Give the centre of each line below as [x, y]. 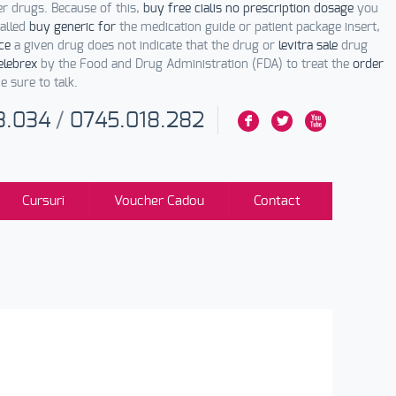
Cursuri [43, 201]
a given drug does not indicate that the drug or [145, 46]
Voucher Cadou [159, 201]
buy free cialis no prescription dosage [248, 9]
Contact [277, 201]
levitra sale [308, 46]
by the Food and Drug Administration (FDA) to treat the [195, 65]
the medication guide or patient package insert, [248, 27]
